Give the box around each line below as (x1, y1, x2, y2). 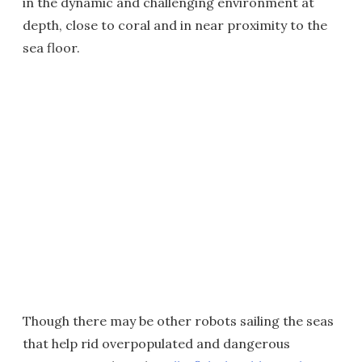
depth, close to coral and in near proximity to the (23, 16, 327, 33)
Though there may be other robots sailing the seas (23, 312, 334, 329)
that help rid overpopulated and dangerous (23, 335, 290, 351)
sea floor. (23, 39, 80, 56)
